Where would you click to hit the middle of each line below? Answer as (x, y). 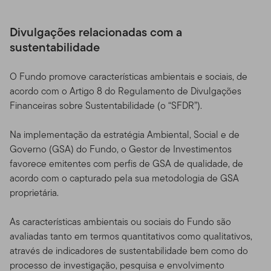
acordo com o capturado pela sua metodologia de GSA (124, 178)
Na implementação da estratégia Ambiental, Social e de (125, 134)
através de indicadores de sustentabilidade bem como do (129, 250)
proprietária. (37, 192)
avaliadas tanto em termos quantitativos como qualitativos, (131, 236)
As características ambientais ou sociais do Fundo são (120, 221)
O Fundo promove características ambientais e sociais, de (129, 76)
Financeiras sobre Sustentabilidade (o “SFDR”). (107, 105)
